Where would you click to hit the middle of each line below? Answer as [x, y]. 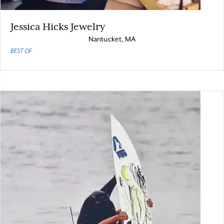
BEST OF [21, 51]
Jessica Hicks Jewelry [58, 26]
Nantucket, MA [112, 39]
